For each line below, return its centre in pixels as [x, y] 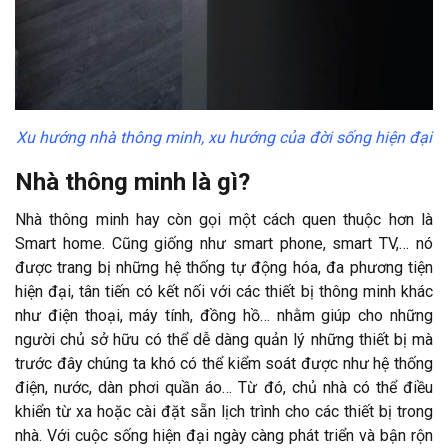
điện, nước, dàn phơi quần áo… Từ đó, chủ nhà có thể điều [224, 387]
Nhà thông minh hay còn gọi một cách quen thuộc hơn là [224, 219]
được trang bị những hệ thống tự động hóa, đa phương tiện [224, 267]
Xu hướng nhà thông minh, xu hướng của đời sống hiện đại [224, 137]
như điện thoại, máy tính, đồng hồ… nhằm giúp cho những [224, 315]
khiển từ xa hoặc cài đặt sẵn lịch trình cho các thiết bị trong [224, 411]
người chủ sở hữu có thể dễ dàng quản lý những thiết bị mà [224, 339]
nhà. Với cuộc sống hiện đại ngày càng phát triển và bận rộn [224, 435]
